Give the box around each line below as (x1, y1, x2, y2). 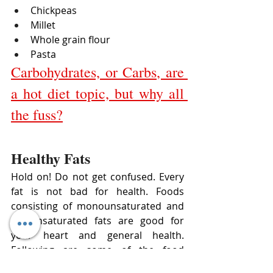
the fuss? (11, 105, 63, 125)
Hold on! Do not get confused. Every (11, 170, 184, 184)
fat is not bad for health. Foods (11, 185, 184, 199)
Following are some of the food (11, 243, 184, 257)
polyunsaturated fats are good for (11, 214, 184, 228)
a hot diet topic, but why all (11, 83, 184, 104)
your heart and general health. (11, 229, 184, 243)
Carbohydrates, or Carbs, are (11, 62, 184, 82)
